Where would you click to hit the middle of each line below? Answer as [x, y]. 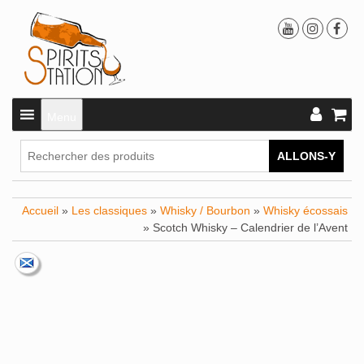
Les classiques [109, 210]
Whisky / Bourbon [205, 210]
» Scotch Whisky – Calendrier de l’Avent [245, 227]
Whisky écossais [305, 210]
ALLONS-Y [306, 156]
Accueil [40, 210]
